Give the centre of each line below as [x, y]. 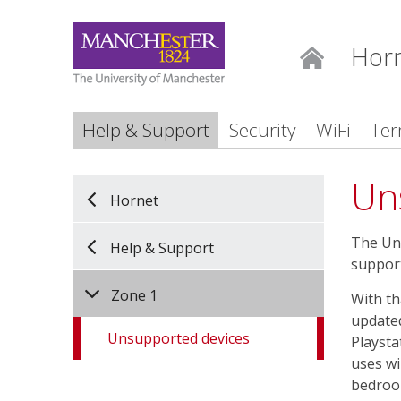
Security [263, 130]
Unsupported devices [179, 338]
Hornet [134, 200]
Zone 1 [134, 295]
